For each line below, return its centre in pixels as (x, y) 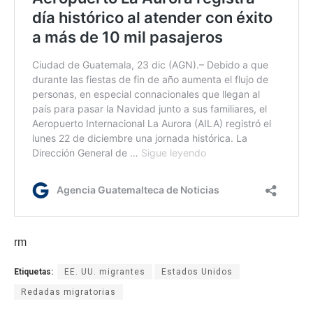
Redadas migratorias (68, 292)
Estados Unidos (197, 272)
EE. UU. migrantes (105, 272)
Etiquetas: (34, 272)
